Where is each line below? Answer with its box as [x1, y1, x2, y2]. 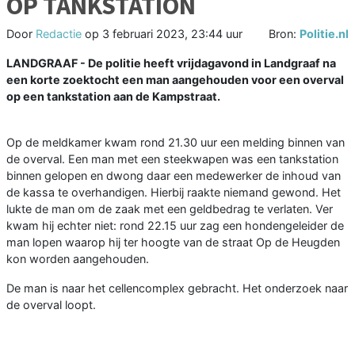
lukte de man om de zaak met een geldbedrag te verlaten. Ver [6, 202, 333, 216]
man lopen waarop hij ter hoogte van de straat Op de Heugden [6, 235, 340, 250]
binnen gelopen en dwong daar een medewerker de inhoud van [6, 169, 341, 183]
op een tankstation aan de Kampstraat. [6, 90, 220, 104]
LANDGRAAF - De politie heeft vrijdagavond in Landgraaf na [6, 56, 336, 71]
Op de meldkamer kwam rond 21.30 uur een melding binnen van [6, 136, 345, 150]
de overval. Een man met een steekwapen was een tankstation [6, 152, 338, 166]
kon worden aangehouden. [6, 252, 149, 266]
